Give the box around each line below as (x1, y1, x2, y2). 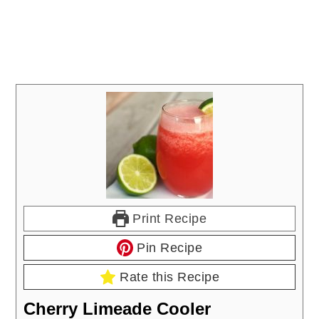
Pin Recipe (132, 240, 203, 255)
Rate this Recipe (115, 269, 220, 284)
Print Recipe (128, 211, 207, 226)
